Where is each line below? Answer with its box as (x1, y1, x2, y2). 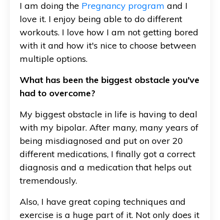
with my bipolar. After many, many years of (20, 121, 198, 133)
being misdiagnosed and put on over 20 (20, 135, 183, 146)
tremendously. (20, 174, 77, 186)
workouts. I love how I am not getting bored (20, 26, 198, 38)
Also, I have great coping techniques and (20, 195, 186, 207)
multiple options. (20, 53, 87, 64)
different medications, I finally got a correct (20, 148, 195, 160)
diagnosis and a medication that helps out (20, 161, 192, 173)
